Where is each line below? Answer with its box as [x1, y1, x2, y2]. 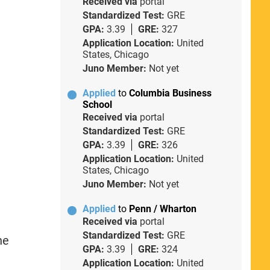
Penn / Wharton [128, 202, 196, 215]
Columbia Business [128, 87, 212, 99]
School [82, 98, 112, 110]
